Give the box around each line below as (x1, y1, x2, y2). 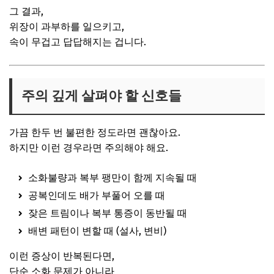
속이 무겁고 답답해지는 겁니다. (9, 35, 146, 48)
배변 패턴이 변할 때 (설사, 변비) (28, 224, 166, 237)
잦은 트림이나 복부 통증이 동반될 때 (28, 207, 187, 219)
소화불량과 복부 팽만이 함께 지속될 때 (28, 171, 197, 183)
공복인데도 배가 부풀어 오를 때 (28, 189, 165, 201)
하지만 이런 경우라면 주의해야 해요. (9, 141, 168, 154)
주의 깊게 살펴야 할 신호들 (21, 87, 182, 104)
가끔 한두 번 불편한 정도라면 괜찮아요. (9, 126, 180, 138)
